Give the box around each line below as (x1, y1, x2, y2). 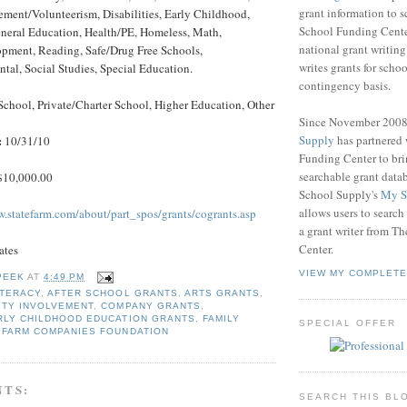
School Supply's (299, 185, 381, 203)
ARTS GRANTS (184, 287, 260, 298)
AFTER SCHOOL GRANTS (47, 287, 178, 298)
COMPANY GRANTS (101, 300, 201, 311)
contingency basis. (299, 76, 391, 94)
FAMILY (202, 313, 240, 323)
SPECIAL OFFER (299, 318, 397, 329)
